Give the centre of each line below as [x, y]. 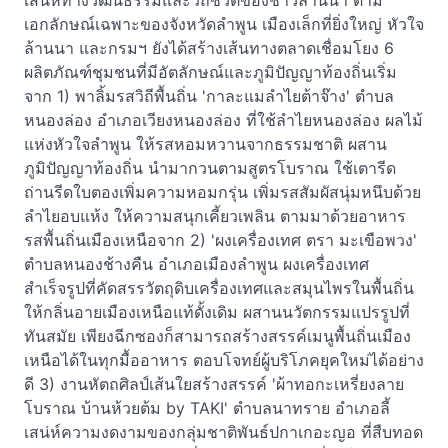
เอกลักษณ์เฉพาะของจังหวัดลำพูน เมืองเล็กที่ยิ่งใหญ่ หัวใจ [224, 24]
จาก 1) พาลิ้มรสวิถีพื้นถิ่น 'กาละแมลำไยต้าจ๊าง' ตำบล [209, 96]
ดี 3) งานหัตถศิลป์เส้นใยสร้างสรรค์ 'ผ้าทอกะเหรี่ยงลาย [214, 384]
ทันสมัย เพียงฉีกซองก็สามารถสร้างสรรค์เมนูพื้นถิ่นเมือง [217, 336]
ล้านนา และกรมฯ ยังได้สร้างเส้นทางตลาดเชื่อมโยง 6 [209, 48]
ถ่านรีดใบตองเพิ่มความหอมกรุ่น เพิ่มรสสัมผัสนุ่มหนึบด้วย [222, 192]
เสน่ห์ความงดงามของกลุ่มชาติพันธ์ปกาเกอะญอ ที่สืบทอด [223, 432]
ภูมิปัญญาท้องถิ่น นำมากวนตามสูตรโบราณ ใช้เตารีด [210, 168]
